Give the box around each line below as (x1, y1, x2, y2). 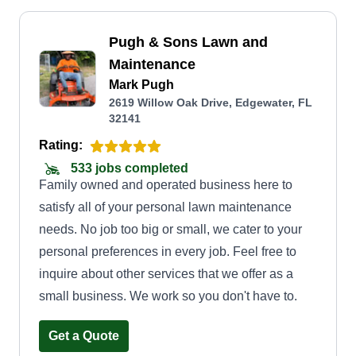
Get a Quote (48, 329, 119, 342)
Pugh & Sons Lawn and (109, 34, 268, 50)
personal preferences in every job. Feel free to (39, 245, 296, 258)
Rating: (39, 138, 83, 152)
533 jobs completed (68, 161, 188, 176)
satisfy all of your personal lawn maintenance (39, 200, 292, 214)
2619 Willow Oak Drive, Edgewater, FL (109, 96, 312, 109)
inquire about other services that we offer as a (39, 267, 293, 281)
